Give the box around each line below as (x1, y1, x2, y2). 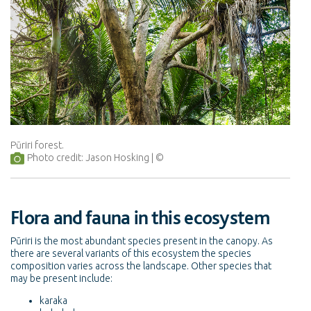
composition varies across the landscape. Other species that (10, 260, 271, 272)
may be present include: (10, 273, 112, 285)
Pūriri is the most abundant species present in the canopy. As (10, 235, 273, 247)
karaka (40, 295, 67, 307)
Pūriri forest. (10, 139, 64, 151)
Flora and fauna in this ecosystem (10, 205, 269, 230)
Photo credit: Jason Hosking (27, 151, 149, 163)
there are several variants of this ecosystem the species (10, 248, 251, 260)
